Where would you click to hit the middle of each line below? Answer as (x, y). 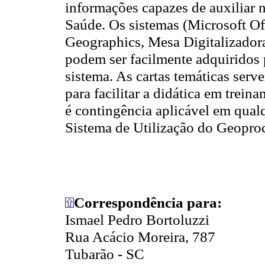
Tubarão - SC (105, 253)
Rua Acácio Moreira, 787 (140, 236)
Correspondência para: (148, 202)
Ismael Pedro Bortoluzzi (137, 219)
